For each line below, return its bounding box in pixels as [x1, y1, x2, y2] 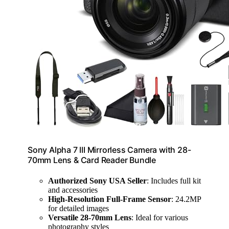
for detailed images [48, 203, 109, 213]
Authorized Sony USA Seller [48, 176, 147, 185]
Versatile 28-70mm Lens [48, 213, 131, 222]
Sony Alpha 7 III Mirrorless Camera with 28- [28, 145, 191, 155]
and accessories [48, 185, 98, 194]
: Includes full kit [147, 176, 201, 185]
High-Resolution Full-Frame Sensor [48, 194, 171, 203]
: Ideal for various [131, 213, 188, 222]
